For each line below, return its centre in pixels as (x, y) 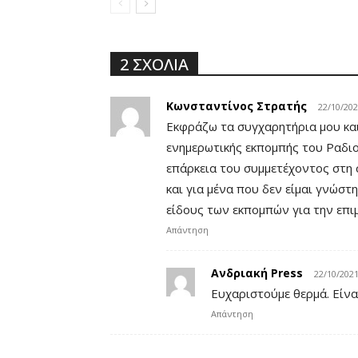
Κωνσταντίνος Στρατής (237, 106)
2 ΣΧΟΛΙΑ (154, 65)
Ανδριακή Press (257, 273)
